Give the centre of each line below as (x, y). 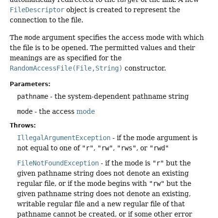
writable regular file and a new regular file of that (101, 204)
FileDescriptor (37, 10)
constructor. (144, 68)
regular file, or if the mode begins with (83, 184)
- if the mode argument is (154, 138)
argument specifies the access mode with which (122, 37)
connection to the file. (46, 20)
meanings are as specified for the (66, 58)
